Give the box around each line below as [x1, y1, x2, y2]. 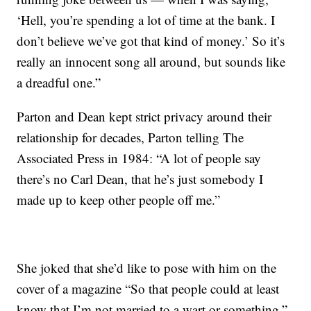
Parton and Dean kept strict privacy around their [17, 108, 272, 126]
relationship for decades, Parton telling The [17, 128, 244, 146]
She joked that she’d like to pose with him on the [17, 259, 277, 277]
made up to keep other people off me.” [17, 191, 221, 209]
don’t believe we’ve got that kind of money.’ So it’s [17, 32, 285, 50]
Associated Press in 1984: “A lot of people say [17, 149, 262, 167]
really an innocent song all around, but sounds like [17, 53, 286, 71]
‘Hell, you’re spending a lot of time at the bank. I [17, 11, 276, 29]
